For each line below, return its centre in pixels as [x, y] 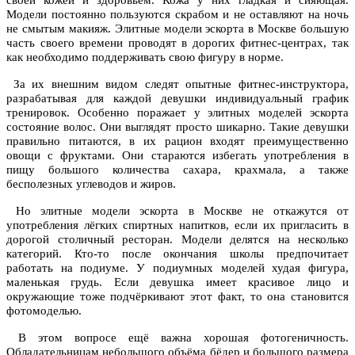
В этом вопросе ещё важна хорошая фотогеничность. [177, 338]
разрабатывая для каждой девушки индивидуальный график [177, 99]
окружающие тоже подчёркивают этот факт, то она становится [177, 297]
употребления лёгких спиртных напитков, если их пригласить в [177, 225]
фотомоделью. [44, 311]
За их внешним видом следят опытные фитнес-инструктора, [177, 84]
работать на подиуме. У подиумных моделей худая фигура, [177, 268]
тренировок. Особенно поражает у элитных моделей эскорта [177, 113]
